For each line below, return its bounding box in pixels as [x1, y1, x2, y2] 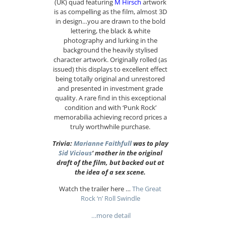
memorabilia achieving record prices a [53, 112, 167, 122]
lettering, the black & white [70, 26, 150, 35]
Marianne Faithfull [73, 138, 132, 148]
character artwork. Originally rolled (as [53, 54, 167, 64]
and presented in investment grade [58, 83, 163, 93]
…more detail [90, 210, 131, 220]
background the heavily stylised [63, 45, 158, 54]
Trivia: [52, 138, 74, 148]
